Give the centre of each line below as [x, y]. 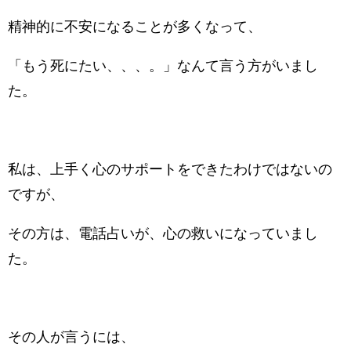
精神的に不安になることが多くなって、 [135, 27]
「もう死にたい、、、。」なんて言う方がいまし [163, 66]
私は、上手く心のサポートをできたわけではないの [170, 170]
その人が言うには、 [71, 337]
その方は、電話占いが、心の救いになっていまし [163, 234]
